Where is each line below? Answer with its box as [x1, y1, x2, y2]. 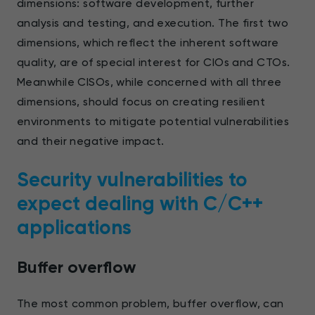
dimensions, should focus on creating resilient [17, 94, 266, 108]
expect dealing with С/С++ [17, 191, 263, 215]
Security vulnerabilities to [17, 167, 247, 191]
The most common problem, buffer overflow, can [17, 296, 284, 310]
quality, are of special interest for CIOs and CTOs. [17, 55, 290, 69]
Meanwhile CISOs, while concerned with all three [17, 75, 282, 89]
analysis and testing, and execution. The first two [17, 15, 289, 30]
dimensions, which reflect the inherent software [17, 35, 279, 49]
